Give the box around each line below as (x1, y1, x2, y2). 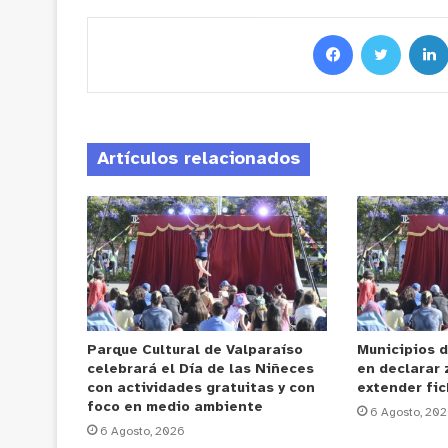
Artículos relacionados (97, 149, 300, 169)
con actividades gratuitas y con (87, 381, 315, 397)
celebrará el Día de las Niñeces (87, 362, 314, 378)
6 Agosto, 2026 (100, 425, 185, 439)
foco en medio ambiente (87, 400, 263, 416)
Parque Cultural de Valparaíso (87, 343, 303, 359)
